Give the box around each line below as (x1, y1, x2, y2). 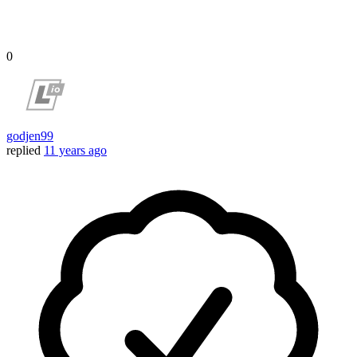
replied (6, 143, 41, 158)
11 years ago (44, 143, 107, 158)
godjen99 (6, 129, 53, 143)
